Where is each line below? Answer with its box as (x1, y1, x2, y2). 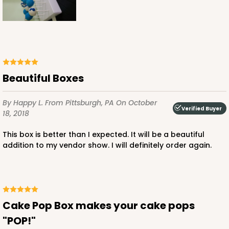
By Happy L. (3, 98, 45, 108)
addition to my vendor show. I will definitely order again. (3, 140, 212, 151)
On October (116, 98, 157, 108)
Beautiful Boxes (9, 71, 84, 86)
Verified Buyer (181, 104, 222, 112)
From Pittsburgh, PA (45, 98, 116, 108)
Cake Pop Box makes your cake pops (3, 198, 11, 213)
